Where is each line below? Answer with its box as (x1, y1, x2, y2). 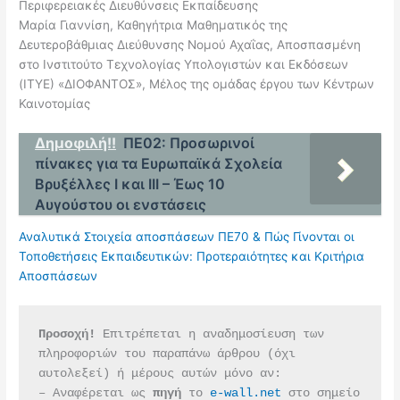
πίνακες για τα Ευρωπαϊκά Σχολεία (35, 154, 283, 172)
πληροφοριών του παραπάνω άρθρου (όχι (37, 347, 296, 362)
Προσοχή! (37, 328, 96, 342)
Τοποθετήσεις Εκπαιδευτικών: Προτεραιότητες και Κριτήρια (19, 249, 365, 264)
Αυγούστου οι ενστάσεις (35, 195, 207, 213)
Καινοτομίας (19, 96, 91, 111)
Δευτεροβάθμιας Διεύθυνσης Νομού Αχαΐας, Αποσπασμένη (19, 37, 362, 52)
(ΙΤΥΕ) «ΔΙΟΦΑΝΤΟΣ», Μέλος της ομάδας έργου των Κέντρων (19, 76, 375, 91)
